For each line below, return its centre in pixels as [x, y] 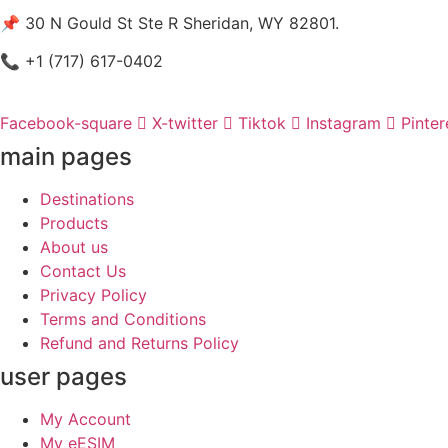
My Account [85, 419]
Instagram [343, 123]
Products [74, 223]
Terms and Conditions [123, 319]
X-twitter [185, 123]
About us [74, 247]
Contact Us [83, 271]
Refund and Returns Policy [139, 343]
